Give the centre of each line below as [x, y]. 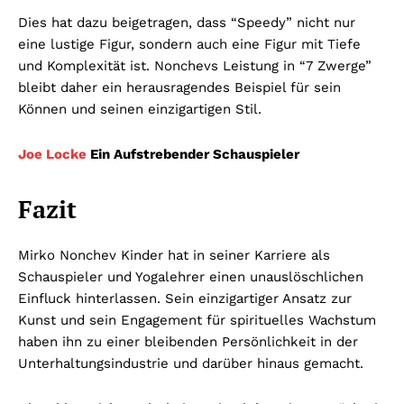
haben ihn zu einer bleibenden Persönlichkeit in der [188, 341]
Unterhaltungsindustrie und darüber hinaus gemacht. [191, 363]
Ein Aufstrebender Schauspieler [193, 154]
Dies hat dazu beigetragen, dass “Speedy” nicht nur [187, 22]
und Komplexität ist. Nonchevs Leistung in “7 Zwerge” [195, 65]
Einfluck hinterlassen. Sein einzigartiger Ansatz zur [185, 298]
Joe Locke [52, 154]
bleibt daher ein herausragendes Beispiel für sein [179, 87]
